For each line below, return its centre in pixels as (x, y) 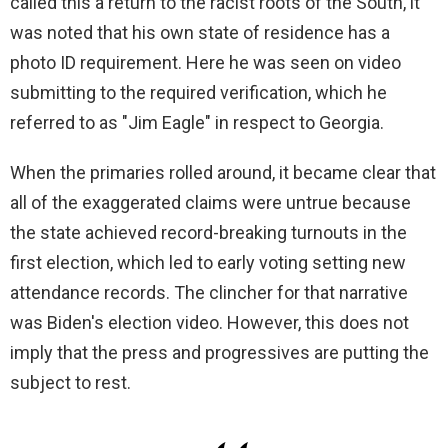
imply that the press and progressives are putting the (219, 353)
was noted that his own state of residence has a (200, 33)
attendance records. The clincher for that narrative (209, 293)
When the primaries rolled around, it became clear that (223, 173)
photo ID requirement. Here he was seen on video (205, 63)
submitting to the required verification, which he (198, 93)
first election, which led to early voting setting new (208, 263)
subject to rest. (70, 383)
